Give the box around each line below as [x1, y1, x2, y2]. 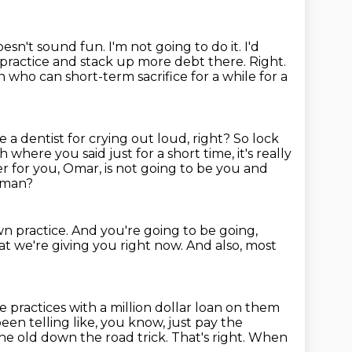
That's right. [171, 330, 248, 345]
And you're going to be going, [71, 223, 258, 238]
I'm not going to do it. [108, 39, 244, 54]
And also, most [186, 238, 277, 253]
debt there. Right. [174, 54, 286, 69]
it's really [237, 146, 291, 161]
